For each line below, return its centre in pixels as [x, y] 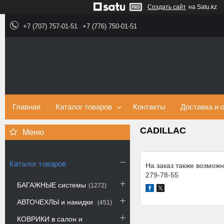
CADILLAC [163, 130]
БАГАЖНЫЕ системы [51, 185]
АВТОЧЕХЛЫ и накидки [56, 202]
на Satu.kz [203, 7]
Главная [26, 107]
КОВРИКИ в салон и [50, 219]
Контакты [149, 107]
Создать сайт [167, 7]
